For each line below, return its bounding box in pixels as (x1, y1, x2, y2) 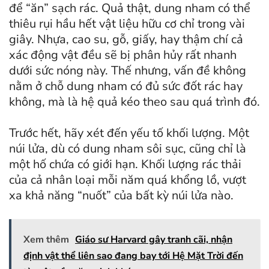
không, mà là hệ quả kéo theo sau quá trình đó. (9, 94, 260, 110)
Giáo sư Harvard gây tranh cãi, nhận (75, 233, 232, 247)
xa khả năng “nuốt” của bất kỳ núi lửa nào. (9, 187, 234, 204)
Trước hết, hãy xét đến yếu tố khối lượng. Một (9, 125, 249, 142)
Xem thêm (23, 233, 69, 247)
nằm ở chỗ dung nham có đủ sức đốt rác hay (9, 78, 243, 95)
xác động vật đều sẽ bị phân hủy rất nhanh (9, 47, 237, 64)
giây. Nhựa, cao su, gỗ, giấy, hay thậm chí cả (9, 31, 243, 48)
